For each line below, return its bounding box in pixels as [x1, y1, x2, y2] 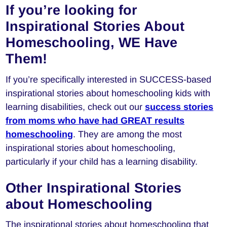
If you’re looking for [6, 3, 138, 18]
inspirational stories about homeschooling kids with [6, 88, 211, 98]
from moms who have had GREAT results [6, 115, 185, 126]
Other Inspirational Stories [6, 180, 182, 196]
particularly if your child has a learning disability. [6, 156, 198, 167]
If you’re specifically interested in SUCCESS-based [6, 74, 212, 85]
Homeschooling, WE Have [6, 35, 178, 51]
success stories [145, 101, 214, 112]
